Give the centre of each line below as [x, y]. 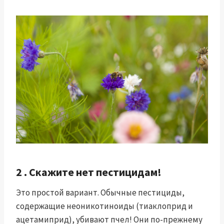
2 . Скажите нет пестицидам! [89, 172]
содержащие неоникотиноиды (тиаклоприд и [104, 206]
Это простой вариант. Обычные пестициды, [100, 193]
